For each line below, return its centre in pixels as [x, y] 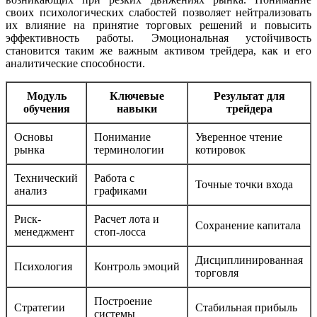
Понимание [122, 137]
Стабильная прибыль [246, 308]
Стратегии [40, 308]
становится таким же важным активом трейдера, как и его [158, 51]
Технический [46, 178]
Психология [43, 267]
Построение [123, 301]
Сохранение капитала [248, 226]
